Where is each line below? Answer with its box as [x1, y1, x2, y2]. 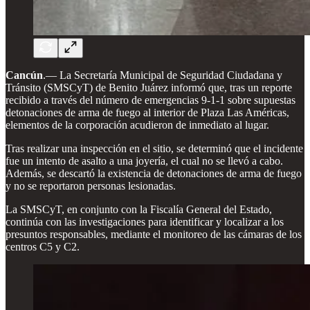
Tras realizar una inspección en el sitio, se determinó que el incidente [6, 142, 303, 154]
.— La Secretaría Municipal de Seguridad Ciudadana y [43, 69, 282, 81]
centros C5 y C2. [6, 240, 80, 253]
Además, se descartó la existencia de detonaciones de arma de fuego [6, 167, 302, 179]
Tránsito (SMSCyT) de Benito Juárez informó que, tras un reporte [6, 81, 292, 93]
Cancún [6, 69, 43, 81]
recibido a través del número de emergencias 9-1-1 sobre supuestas [6, 93, 295, 106]
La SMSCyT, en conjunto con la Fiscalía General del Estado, [6, 203, 272, 215]
